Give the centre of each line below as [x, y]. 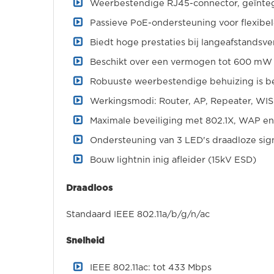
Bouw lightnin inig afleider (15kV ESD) [173, 160]
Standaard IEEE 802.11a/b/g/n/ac [138, 214]
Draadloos [89, 188]
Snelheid [85, 241]
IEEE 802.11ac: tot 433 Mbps [151, 268]
